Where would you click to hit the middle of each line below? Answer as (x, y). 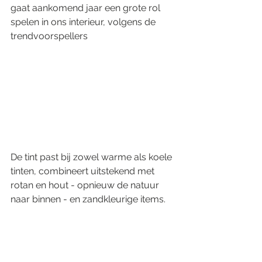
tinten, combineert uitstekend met (84, 171)
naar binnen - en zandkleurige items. (89, 199)
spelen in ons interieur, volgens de (84, 22)
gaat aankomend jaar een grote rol (87, 8)
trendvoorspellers (49, 36)
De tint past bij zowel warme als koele (92, 157)
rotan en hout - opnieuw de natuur (86, 185)
